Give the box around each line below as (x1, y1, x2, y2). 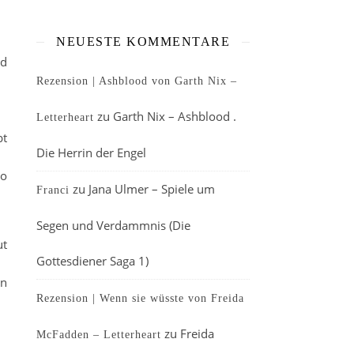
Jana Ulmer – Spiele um (88, 181, 215, 197)
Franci (36, 184, 70, 196)
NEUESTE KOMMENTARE (56, 35, 230, 48)
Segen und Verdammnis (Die (36, 217, 190, 233)
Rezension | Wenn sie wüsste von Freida (36, 292, 244, 304)
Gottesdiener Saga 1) (36, 253, 149, 269)
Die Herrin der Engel (36, 145, 146, 160)
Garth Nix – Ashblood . (113, 108, 236, 124)
